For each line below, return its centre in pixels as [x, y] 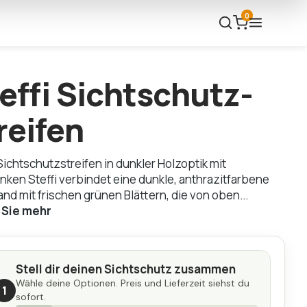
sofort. [31, 297]
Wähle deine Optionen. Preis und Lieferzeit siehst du [133, 283]
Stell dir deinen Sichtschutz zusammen [126, 269]
